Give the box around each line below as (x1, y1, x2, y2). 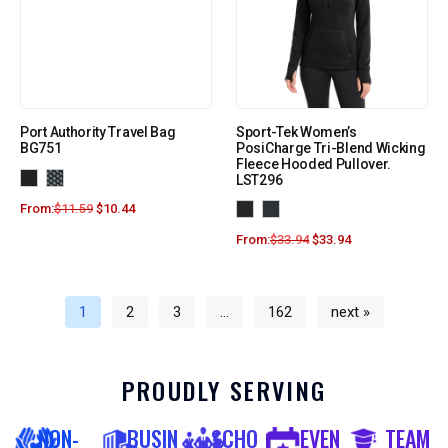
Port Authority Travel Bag (20, 124, 176, 141)
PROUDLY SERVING (121, 372, 327, 409)
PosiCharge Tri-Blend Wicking (236, 140, 426, 157)
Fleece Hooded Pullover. (236, 156, 392, 173)
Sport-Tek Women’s (236, 124, 357, 141)
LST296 (236, 172, 283, 189)
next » (330, 303, 370, 322)
